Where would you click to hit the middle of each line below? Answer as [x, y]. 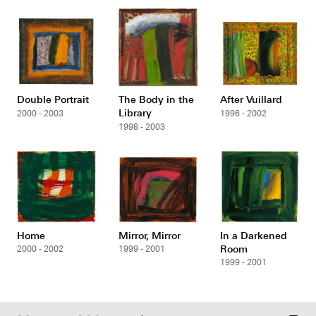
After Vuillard [251, 99]
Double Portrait [53, 99]
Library [135, 112]
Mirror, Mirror [150, 235]
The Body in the [156, 99]
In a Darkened [253, 235]
